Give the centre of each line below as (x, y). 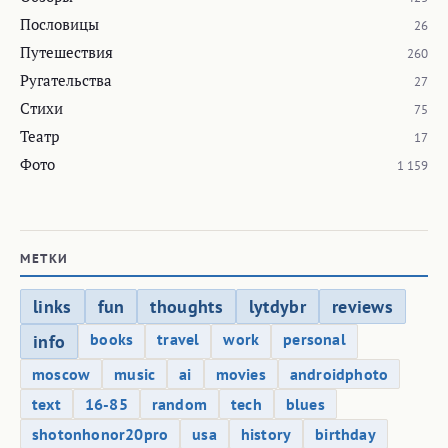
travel (178, 339)
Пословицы (59, 24)
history (266, 434)
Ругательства (66, 80)
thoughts (186, 307)
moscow (61, 374)
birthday (345, 434)
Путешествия (66, 52)
